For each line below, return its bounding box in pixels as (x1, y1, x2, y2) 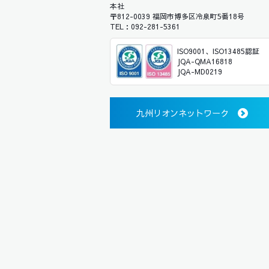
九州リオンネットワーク (136, 107, 229, 119)
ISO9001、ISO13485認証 (177, 46, 259, 56)
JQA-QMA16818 (177, 56, 232, 67)
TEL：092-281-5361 (109, 22, 180, 32)
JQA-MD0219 (177, 67, 222, 77)
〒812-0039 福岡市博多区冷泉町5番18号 (109, 11, 244, 22)
